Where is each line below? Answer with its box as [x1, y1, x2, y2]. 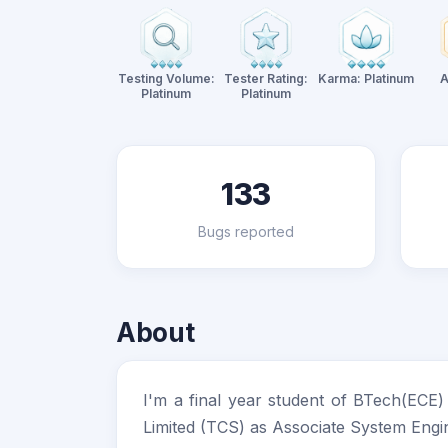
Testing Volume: [117, 71, 215, 86]
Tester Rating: [224, 71, 308, 86]
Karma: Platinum [318, 71, 414, 86]
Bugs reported [198, 223, 294, 240]
